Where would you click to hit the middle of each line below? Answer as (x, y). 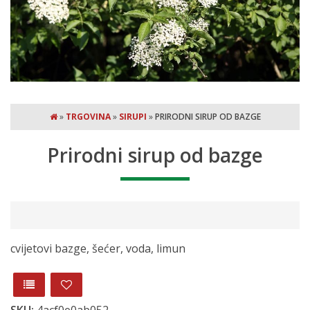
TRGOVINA (88, 117)
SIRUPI (133, 117)
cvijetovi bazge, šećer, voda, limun (98, 249)
